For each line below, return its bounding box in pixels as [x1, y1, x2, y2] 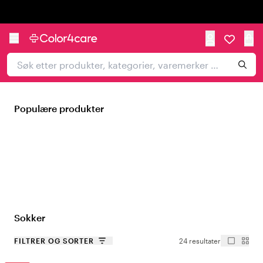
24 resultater [179, 237, 221, 245]
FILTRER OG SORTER [14, 237, 95, 245]
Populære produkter [14, 103, 104, 114]
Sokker [14, 212, 45, 223]
